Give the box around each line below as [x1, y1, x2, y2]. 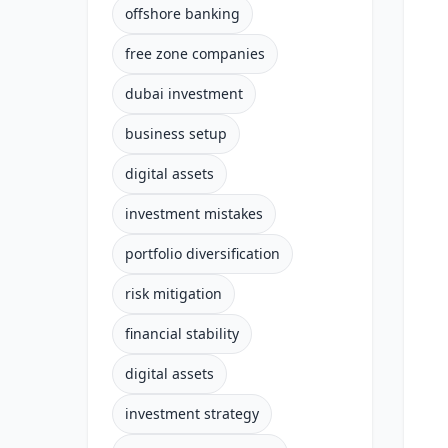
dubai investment [125, 84, 243, 103]
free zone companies [125, 44, 265, 63]
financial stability [125, 324, 239, 343]
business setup [125, 124, 227, 143]
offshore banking [125, 4, 240, 23]
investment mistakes [125, 204, 263, 223]
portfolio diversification [125, 244, 280, 263]
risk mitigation [125, 284, 222, 303]
